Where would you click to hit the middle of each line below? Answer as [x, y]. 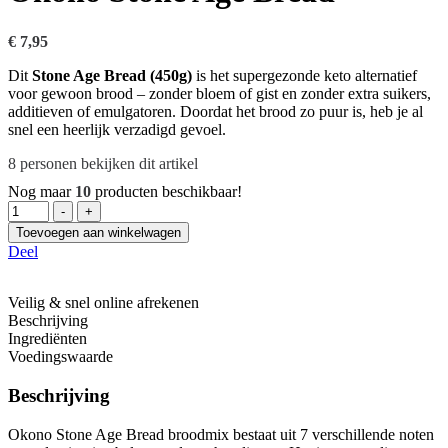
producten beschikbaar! [166, 192]
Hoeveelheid [47, 209]
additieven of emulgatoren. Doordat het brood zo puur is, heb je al [215, 112]
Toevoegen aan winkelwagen [98, 233]
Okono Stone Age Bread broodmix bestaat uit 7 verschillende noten [221, 434]
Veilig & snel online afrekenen [103, 303]
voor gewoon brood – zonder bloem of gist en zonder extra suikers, [219, 94]
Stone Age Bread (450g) [112, 76]
